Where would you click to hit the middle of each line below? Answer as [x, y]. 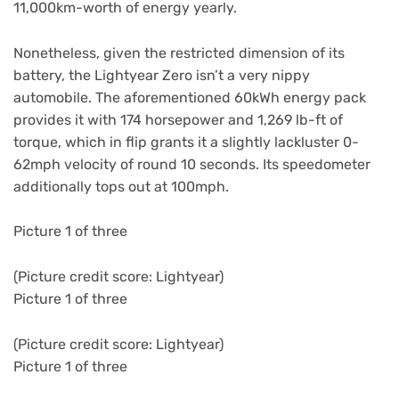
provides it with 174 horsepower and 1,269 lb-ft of [178, 119]
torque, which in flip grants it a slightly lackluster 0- [186, 142]
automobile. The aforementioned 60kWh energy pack [190, 97]
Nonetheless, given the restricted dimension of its [179, 53]
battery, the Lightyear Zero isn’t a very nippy [162, 75]
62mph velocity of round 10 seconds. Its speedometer [192, 164]
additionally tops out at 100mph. [121, 186]
